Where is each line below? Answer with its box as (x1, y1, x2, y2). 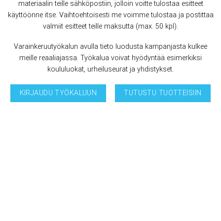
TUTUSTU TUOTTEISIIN (124, 89, 202, 98)
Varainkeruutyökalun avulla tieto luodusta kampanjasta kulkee (14, 42, 207, 51)
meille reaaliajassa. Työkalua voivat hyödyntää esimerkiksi (19, 54, 202, 63)
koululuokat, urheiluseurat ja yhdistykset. (47, 65, 174, 74)
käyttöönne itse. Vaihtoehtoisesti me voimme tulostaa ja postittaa (7, 10, 214, 19)
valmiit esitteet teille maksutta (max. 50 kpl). (43, 22, 178, 31)
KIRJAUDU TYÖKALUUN (19, 89, 97, 98)
